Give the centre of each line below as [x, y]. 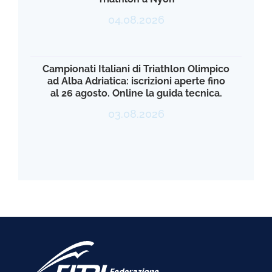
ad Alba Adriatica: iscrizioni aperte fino [136, 81]
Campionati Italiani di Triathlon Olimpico [136, 69]
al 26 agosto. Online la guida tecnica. [136, 93]
